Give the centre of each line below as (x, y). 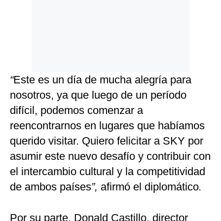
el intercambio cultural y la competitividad (108, 172)
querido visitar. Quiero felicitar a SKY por (107, 141)
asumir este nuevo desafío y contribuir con (110, 156)
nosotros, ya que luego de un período (98, 95)
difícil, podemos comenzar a (76, 110)
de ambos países (51, 187)
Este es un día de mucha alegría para (102, 80)
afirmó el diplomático (150, 187)
